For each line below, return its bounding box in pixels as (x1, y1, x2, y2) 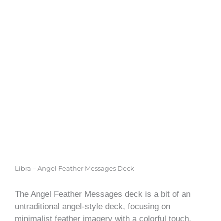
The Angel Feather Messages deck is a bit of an (15, 189, 190, 199)
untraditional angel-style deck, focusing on (15, 201, 170, 211)
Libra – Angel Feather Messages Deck (15, 164, 134, 172)
